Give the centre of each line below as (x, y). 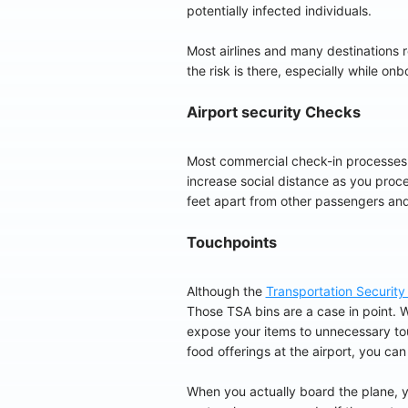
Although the (226, 291)
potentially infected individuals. (279, 10)
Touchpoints (231, 242)
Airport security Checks (273, 112)
